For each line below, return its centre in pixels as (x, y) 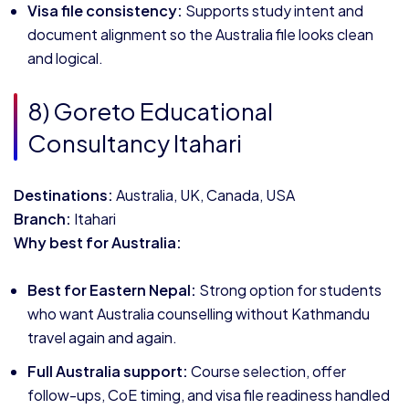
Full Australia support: (108, 371)
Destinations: (63, 195)
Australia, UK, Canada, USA (204, 195)
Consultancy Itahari (135, 143)
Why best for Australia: (98, 242)
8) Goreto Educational (150, 111)
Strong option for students (289, 290)
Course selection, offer (267, 371)
